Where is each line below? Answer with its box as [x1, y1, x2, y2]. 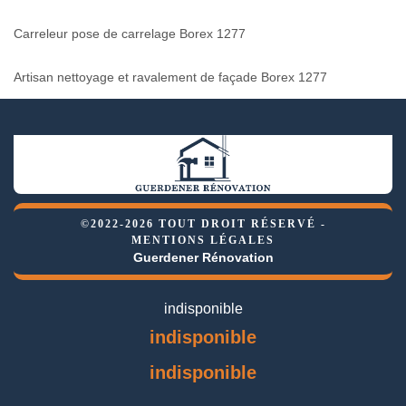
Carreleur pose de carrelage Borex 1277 [14, 25, 246, 41]
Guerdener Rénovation [132, 249, 274, 265]
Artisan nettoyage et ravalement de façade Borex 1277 [14, 69, 327, 84]
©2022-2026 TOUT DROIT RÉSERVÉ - [80, 217, 326, 230]
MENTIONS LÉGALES [131, 233, 275, 246]
